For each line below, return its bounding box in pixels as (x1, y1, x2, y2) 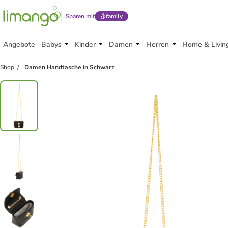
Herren (146, 40, 169, 49)
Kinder (75, 40, 96, 49)
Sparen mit (66, 12, 95, 20)
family (105, 12, 123, 20)
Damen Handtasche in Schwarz (24, 63, 115, 71)
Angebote (3, 40, 35, 49)
